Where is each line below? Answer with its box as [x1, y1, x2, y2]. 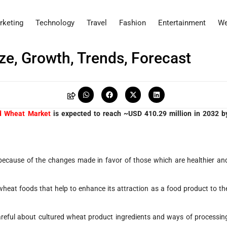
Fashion [119, 18, 146, 28]
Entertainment [158, 18, 206, 28]
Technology [35, 18, 74, 28]
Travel [87, 18, 107, 28]
